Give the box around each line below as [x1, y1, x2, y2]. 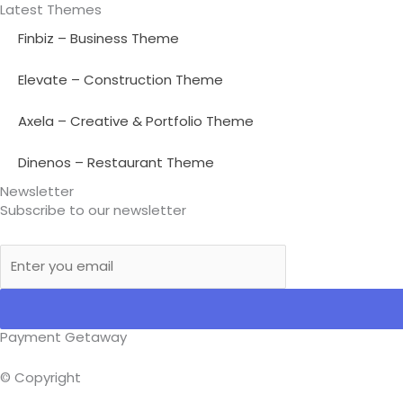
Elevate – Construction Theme [18, 69, 223, 89]
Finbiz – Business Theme [18, 28, 179, 48]
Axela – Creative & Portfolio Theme [18, 111, 254, 130]
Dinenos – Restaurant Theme [18, 152, 214, 172]
